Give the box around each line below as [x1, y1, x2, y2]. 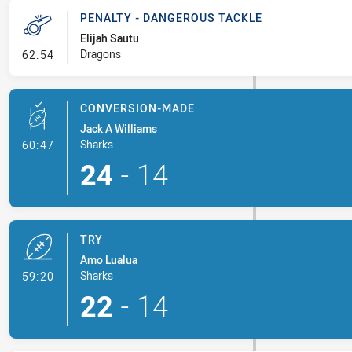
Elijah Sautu [79, 31, 139, 46]
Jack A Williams [79, 121, 157, 136]
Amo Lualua [79, 252, 137, 267]
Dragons [79, 46, 121, 61]
